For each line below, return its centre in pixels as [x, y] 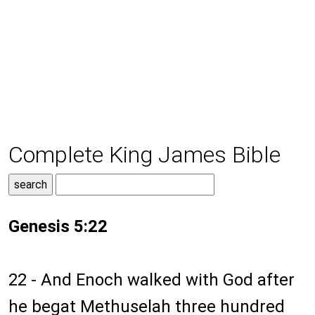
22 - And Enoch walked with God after [152, 280]
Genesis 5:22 [58, 227]
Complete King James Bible [144, 155]
